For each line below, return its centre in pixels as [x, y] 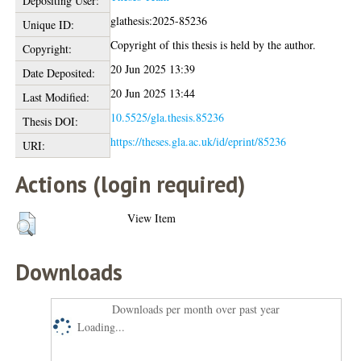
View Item [152, 218]
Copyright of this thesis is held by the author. [214, 45]
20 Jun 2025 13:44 [153, 93]
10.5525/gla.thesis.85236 [168, 117]
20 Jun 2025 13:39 [153, 69]
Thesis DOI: [50, 121]
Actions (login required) [131, 184]
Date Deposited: [58, 73]
